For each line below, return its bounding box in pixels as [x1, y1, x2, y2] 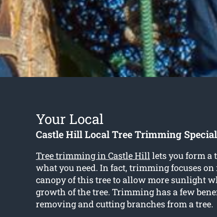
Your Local [35, 110, 104, 128]
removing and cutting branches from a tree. [35, 198, 213, 210]
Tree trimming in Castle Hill [35, 150, 150, 162]
